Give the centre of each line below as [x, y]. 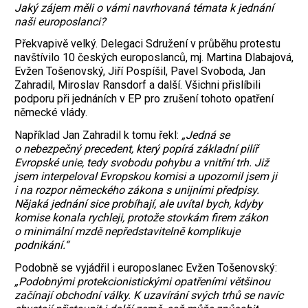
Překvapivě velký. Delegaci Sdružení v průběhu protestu [147, 44]
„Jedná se [206, 135]
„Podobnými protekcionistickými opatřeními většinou [142, 282]
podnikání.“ [42, 245]
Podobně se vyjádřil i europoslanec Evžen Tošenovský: [146, 268]
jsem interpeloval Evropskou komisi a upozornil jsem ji [146, 177]
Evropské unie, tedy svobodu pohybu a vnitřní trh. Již [142, 163]
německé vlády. [52, 113]
